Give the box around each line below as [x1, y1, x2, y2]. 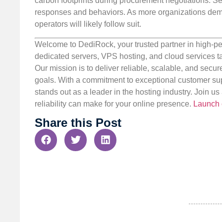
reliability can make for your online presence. [35, 99, 193, 108]
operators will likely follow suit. [35, 20, 141, 29]
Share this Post [35, 115, 121, 129]
